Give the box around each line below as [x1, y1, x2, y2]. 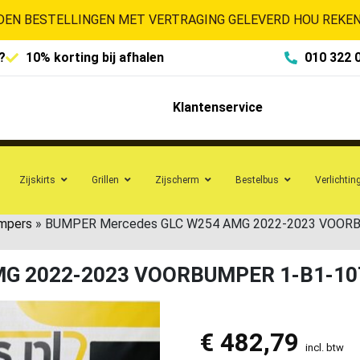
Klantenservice [172, 100, 263, 116]
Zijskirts [19, 174, 55, 186]
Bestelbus [235, 174, 279, 186]
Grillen [92, 174, 119, 186]
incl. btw [305, 341, 344, 354]
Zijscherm [155, 174, 199, 186]
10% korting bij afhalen [26, 50, 164, 65]
